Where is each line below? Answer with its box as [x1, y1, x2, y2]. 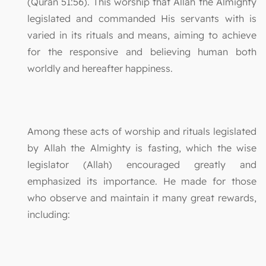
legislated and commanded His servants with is [27, 12, 256, 24]
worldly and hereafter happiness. [27, 62, 173, 74]
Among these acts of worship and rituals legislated [27, 125, 256, 137]
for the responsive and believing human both [27, 45, 256, 58]
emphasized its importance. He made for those [27, 175, 256, 187]
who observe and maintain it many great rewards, [27, 191, 256, 204]
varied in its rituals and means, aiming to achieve [27, 28, 256, 41]
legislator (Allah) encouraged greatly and [27, 158, 256, 170]
